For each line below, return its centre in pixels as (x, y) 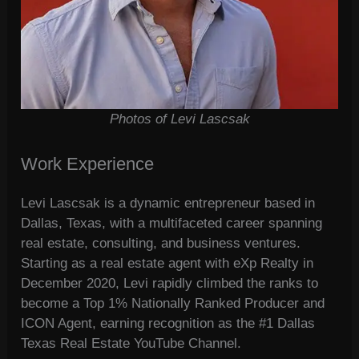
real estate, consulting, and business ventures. (161, 244)
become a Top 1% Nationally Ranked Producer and (173, 304)
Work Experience (88, 164)
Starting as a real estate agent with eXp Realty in (167, 264)
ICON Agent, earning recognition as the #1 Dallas (168, 324)
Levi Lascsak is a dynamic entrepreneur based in (168, 204)
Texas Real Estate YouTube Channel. (131, 344)
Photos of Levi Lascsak (179, 119)
